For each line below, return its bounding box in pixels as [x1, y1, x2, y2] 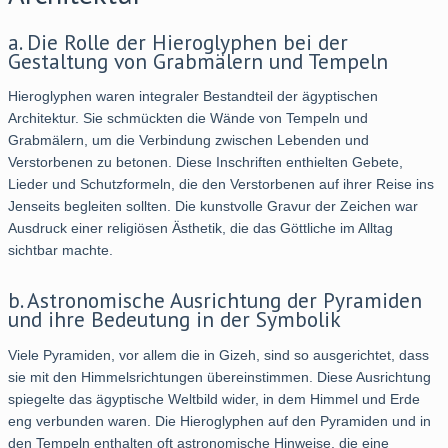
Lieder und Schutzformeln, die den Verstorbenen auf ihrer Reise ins [8, 176, 434, 193]
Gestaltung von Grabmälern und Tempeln [8, 47, 388, 76]
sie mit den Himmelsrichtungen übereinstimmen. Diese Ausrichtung [8, 368, 431, 385]
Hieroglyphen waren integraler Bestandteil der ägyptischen [8, 88, 378, 105]
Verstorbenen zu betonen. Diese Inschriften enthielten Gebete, [8, 154, 403, 171]
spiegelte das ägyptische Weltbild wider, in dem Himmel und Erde [8, 390, 420, 407]
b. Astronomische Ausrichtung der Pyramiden [8, 286, 422, 315]
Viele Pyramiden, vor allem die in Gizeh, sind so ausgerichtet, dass [8, 346, 429, 363]
